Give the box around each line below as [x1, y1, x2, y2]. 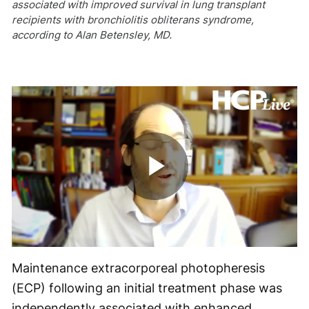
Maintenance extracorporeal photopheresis [12, 260, 265, 275]
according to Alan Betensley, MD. [12, 28, 172, 41]
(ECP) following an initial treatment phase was [12, 280, 282, 295]
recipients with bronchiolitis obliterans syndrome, [12, 13, 254, 26]
